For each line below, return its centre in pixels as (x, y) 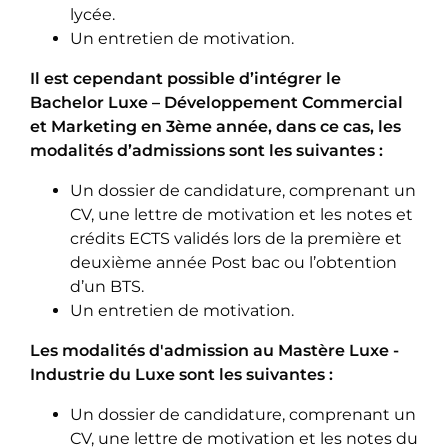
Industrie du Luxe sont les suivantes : (181, 375)
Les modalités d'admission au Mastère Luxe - (214, 351)
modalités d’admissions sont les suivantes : (206, 151)
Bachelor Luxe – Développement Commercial (216, 103)
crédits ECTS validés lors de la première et (236, 239)
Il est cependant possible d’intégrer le (185, 79)
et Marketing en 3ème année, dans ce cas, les (215, 127)
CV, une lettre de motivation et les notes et (241, 215)
